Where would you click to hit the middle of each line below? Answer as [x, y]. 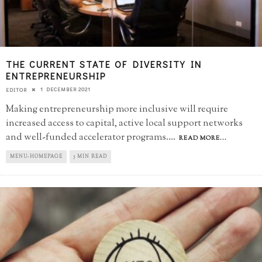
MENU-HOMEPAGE [36, 156]
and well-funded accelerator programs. [87, 137]
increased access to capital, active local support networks [124, 123]
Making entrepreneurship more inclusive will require [117, 109]
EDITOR [16, 89]
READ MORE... [203, 138]
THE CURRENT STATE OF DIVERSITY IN [104, 64]
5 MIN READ [90, 156]
